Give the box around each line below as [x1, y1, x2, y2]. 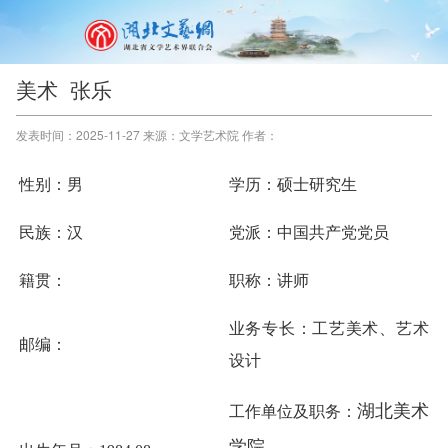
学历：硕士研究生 [228, 176, 357, 193]
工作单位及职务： [228, 403, 357, 420]
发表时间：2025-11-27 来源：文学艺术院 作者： [15, 126, 278, 143]
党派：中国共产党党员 [228, 224, 389, 241]
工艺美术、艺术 [312, 320, 429, 337]
